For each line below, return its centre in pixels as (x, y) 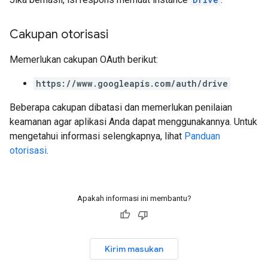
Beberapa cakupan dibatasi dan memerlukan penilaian (121, 107)
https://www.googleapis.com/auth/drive (132, 83)
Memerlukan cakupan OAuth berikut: (84, 60)
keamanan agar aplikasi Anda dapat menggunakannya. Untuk (133, 122)
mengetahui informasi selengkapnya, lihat (97, 136)
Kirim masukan (134, 249)
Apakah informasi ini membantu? (134, 198)
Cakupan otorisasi (59, 34)
